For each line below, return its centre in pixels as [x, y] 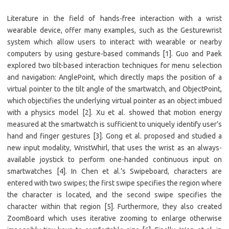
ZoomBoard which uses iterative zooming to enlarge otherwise [114, 218]
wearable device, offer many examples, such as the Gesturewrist [114, 30]
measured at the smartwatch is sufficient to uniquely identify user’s [114, 124]
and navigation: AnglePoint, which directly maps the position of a [114, 77]
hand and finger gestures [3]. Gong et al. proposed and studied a [114, 136]
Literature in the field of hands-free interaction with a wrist [114, 18]
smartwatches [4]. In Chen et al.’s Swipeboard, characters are [114, 171]
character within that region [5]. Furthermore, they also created [114, 207]
